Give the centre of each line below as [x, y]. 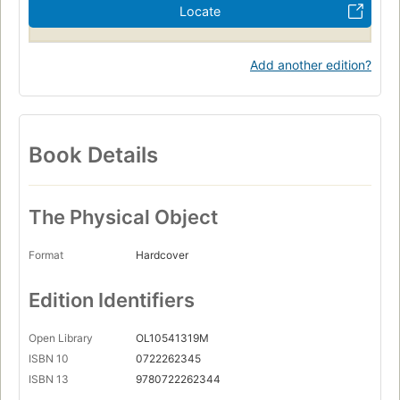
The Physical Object [123, 217]
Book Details [93, 154]
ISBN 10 [49, 359]
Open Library [61, 338]
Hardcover [162, 255]
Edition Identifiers [112, 300]
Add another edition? [311, 64]
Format [46, 255]
